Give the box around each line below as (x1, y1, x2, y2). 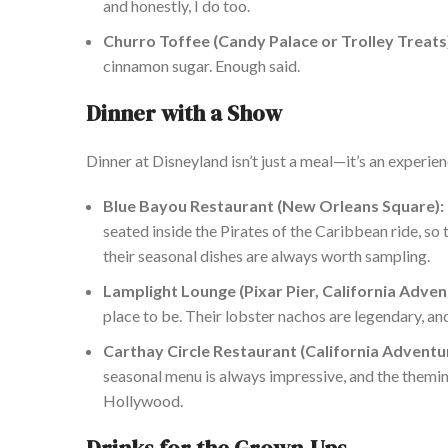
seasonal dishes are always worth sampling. (135, 246, 430, 266)
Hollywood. (103, 391, 183, 411)
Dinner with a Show (86, 98, 282, 129)
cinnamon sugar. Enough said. (103, 56, 300, 76)
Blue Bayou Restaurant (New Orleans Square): (103, 196, 444, 216)
